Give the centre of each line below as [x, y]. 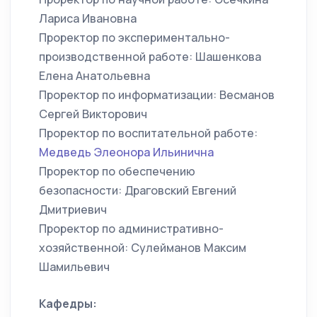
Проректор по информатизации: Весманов [157, 95]
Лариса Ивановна [88, 18]
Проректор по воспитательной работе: [148, 133]
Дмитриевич [73, 209]
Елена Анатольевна [94, 76]
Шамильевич [74, 267]
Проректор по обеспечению [117, 171]
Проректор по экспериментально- [134, 38]
